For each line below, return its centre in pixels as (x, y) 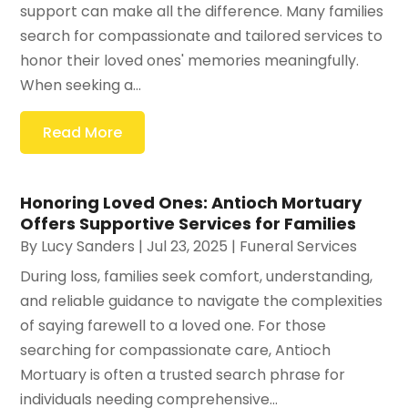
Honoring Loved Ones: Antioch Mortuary (191, 202)
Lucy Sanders (88, 246)
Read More (83, 132)
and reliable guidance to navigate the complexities (202, 301)
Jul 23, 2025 (188, 246)
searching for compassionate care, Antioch (176, 350)
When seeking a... (81, 85)
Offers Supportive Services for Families (189, 223)
